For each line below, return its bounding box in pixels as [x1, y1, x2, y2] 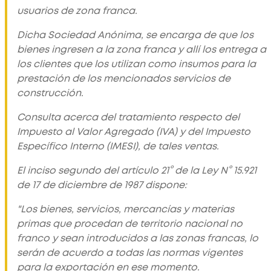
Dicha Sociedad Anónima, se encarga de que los [17, 28, 253, 42]
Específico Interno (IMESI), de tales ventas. [17, 139, 219, 153]
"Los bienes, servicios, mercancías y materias [17, 202, 234, 216]
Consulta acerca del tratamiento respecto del [17, 110, 240, 124]
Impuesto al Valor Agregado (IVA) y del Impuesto [17, 125, 250, 139]
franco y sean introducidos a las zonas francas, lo [17, 231, 258, 245]
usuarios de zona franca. [17, 4, 137, 18]
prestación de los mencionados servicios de [17, 71, 230, 85]
